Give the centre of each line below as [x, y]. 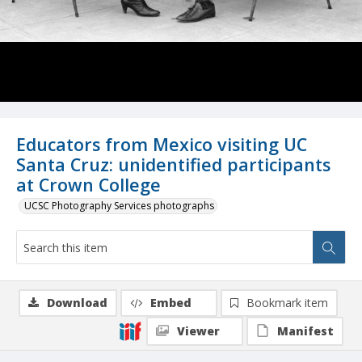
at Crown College [88, 185]
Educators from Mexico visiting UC [162, 145]
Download [77, 303]
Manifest [305, 331]
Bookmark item [287, 303]
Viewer [198, 331]
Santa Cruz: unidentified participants [173, 165]
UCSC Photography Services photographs [119, 206]
